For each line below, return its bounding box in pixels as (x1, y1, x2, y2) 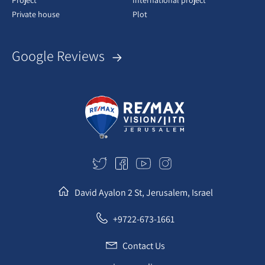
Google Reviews (12, 46, 108, 65)
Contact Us (122, 239, 165, 252)
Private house (12, 9, 60, 20)
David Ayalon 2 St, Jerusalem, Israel (74, 186, 213, 199)
